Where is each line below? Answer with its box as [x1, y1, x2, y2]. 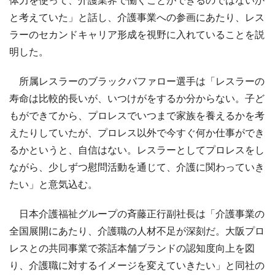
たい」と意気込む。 [9, 177, 98, 190]
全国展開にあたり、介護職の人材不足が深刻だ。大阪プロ [9, 224, 265, 237]
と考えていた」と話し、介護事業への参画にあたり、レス [9, 10, 265, 23]
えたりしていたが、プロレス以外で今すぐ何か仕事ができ [9, 126, 265, 139]
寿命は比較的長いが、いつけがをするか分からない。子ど [9, 91, 265, 104]
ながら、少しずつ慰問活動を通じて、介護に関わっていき [9, 160, 265, 173]
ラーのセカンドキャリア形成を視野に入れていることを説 [9, 28, 265, 41]
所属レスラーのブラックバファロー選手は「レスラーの [9, 74, 265, 87]
